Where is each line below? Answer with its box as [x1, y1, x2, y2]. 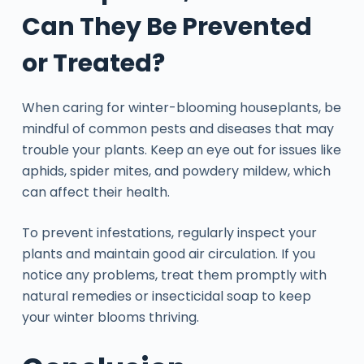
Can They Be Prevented [21, 9, 312, 44]
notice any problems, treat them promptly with [21, 265, 327, 284]
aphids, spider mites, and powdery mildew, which [21, 161, 331, 180]
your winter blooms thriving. [21, 307, 199, 327]
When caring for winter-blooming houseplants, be [21, 97, 341, 117]
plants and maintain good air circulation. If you [21, 244, 315, 263]
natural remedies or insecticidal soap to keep [21, 286, 311, 305]
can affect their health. [21, 182, 170, 201]
